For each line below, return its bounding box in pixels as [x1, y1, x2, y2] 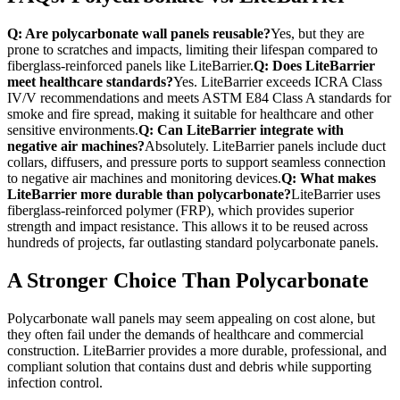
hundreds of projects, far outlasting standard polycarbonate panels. [7, 235, 379, 251]
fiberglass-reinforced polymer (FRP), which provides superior [7, 203, 354, 219]
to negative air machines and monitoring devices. [7, 171, 281, 187]
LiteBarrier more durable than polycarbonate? [7, 187, 291, 203]
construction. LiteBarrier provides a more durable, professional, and [7, 342, 387, 358]
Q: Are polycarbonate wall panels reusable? [7, 26, 271, 42]
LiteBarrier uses [291, 187, 380, 203]
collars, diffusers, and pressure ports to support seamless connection [7, 154, 386, 171]
